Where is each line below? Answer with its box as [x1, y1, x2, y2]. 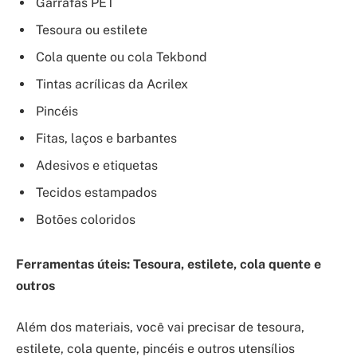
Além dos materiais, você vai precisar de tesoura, [16, 319, 304, 335]
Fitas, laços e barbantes [36, 131, 177, 147]
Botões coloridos [36, 212, 135, 228]
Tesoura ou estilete [36, 22, 147, 38]
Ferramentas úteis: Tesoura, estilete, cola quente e [16, 256, 321, 272]
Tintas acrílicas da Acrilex [36, 76, 188, 92]
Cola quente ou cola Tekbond [36, 49, 207, 65]
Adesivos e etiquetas [36, 158, 158, 174]
